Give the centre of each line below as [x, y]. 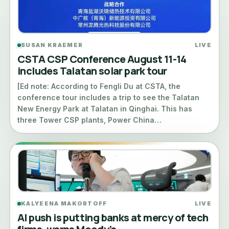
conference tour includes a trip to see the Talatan [108, 97]
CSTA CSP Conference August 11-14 [102, 59]
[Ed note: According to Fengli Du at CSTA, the [99, 86]
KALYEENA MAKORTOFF [64, 203]
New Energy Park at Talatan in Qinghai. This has [105, 109]
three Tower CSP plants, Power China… [89, 120]
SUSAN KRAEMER [52, 45]
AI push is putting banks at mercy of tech [113, 217]
